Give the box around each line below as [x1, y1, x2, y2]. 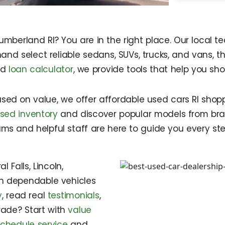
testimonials [47, 189, 99, 201]
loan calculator [8, 63, 73, 75]
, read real [2, 189, 48, 201]
